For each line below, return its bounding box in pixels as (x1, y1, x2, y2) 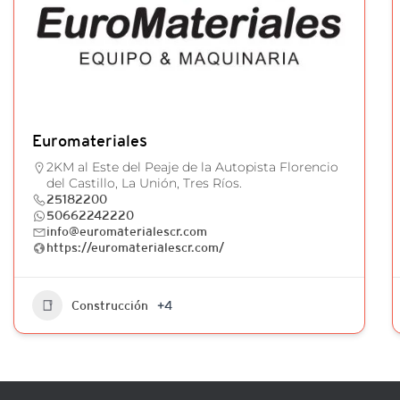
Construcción (71, 298, 148, 312)
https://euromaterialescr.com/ (46, 240, 224, 254)
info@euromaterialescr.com (46, 224, 207, 238)
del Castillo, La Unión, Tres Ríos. (46, 175, 242, 191)
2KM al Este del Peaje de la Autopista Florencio (46, 159, 338, 175)
